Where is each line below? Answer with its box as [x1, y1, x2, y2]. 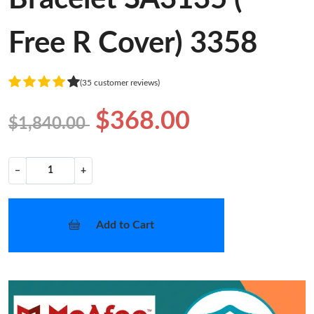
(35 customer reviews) [80, 78, 160, 87]
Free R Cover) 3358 [8, 29, 257, 59]
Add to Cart [95, 219, 154, 231]
